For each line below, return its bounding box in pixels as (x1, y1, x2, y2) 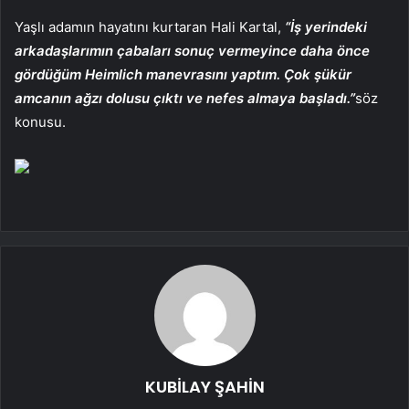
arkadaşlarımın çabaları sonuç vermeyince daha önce (15, 41, 370, 59)
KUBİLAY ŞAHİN (144, 374, 265, 398)
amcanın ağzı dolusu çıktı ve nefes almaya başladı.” (15, 89, 355, 107)
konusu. (15, 112, 66, 131)
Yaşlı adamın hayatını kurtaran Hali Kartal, (15, 17, 285, 36)
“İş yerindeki (285, 17, 367, 36)
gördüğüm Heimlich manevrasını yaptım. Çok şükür (15, 65, 351, 83)
